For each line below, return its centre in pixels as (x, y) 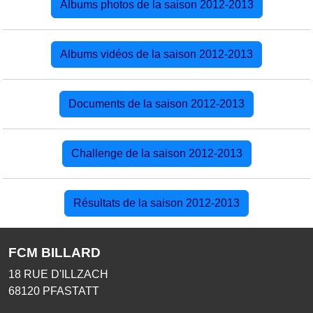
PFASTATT (71, 291)
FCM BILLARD (54, 252)
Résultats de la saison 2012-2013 (156, 203)
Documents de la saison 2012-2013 (156, 103)
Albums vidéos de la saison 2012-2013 (156, 54)
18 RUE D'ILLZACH (58, 274)
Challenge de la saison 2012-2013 (156, 153)
